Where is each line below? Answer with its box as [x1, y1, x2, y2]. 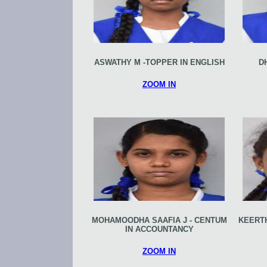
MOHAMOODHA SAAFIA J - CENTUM [91, 215, 227, 225]
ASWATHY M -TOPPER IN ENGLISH [94, 57, 225, 67]
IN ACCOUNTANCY [125, 224, 194, 234]
